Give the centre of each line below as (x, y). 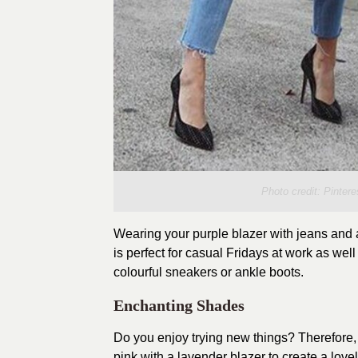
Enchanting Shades (179, 306)
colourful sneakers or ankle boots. (209, 272)
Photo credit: (292, 192)
